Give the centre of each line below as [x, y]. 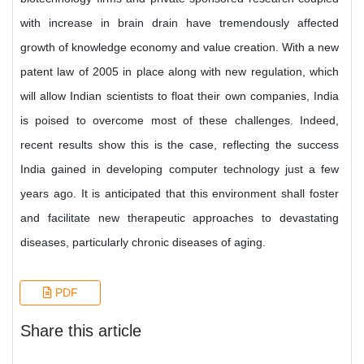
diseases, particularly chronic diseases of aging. [143, 242]
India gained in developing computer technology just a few [180, 169]
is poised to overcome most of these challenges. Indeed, [180, 120]
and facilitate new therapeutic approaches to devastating [180, 218]
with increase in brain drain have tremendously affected [180, 23]
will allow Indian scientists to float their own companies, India [180, 96]
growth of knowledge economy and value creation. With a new [180, 47]
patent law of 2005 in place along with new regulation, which [180, 71]
